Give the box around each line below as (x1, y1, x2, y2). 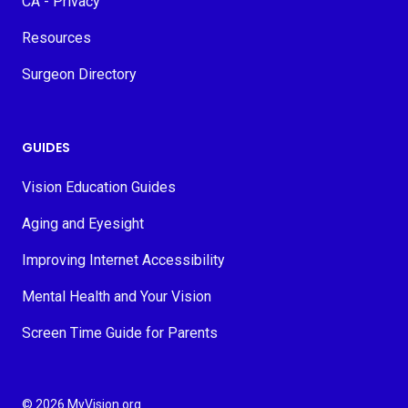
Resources (22, 29, 91, 46)
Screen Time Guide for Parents (22, 324, 218, 342)
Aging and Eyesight (22, 215, 144, 232)
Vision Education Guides (22, 178, 176, 196)
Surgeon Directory (22, 66, 137, 83)
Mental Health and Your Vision (22, 288, 211, 305)
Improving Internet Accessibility (22, 251, 225, 269)
